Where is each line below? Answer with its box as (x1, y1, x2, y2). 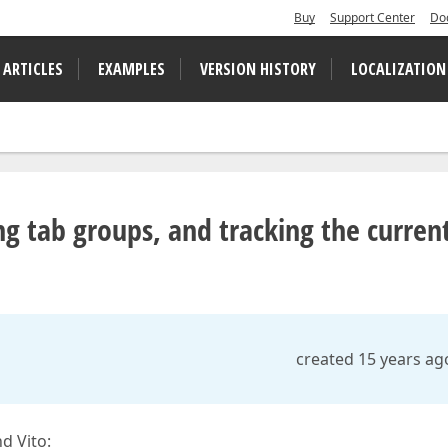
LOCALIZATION (351, 58, 446, 80)
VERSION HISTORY (200, 58, 316, 80)
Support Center (330, 9, 415, 26)
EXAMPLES (98, 58, 165, 80)
